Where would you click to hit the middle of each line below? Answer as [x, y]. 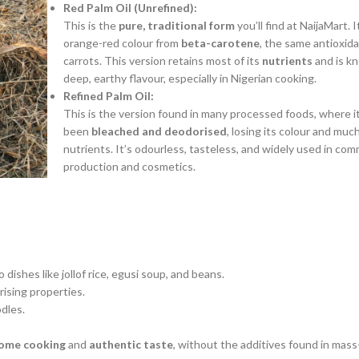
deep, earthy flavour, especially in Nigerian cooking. [190, 78]
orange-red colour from [122, 42]
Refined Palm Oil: [108, 95]
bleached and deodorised [159, 131]
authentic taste [131, 344]
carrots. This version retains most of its [162, 60]
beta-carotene [220, 42]
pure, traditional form [176, 25]
